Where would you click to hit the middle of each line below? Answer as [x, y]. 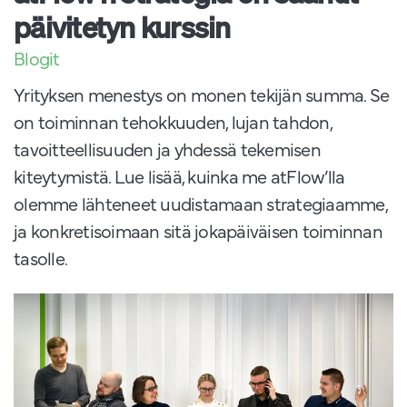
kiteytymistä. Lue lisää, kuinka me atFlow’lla [179, 176]
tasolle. [40, 258]
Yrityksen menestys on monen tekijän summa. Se [202, 94]
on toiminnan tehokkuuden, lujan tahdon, [173, 122]
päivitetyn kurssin [122, 28]
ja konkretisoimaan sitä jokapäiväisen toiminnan [198, 231]
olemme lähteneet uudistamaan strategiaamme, [200, 203]
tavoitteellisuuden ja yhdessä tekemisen [167, 149]
